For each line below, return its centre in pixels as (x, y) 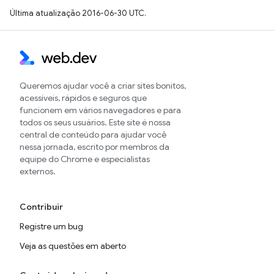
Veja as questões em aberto (73, 246)
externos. (38, 171)
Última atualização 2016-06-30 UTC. (78, 13)
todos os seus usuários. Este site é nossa (95, 122)
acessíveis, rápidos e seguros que (83, 98)
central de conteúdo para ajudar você (93, 135)
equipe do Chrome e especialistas (85, 159)
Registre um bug (51, 226)
